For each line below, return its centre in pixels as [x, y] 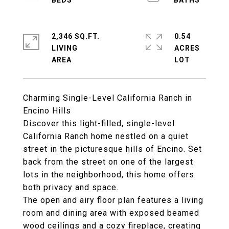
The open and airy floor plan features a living [113, 200]
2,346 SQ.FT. [76, 36]
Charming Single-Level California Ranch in [108, 98]
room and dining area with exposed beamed [111, 213]
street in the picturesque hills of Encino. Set [112, 149]
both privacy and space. [71, 187]
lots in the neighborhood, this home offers [109, 175]
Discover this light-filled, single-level [99, 123]
